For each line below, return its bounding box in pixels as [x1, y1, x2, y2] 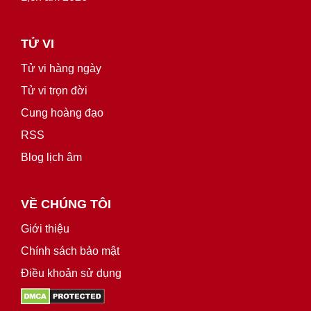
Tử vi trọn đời [21, 84, 87, 96]
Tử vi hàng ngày [21, 62, 101, 74]
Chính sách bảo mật [21, 244, 119, 257]
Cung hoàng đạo [21, 106, 103, 119]
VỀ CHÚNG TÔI [21, 196, 111, 211]
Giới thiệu [21, 222, 69, 235]
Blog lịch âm [21, 151, 82, 163]
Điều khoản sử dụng [21, 267, 121, 279]
